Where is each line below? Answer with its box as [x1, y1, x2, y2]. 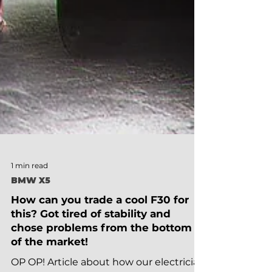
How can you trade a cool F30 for [11, 213, 189, 225]
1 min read [11, 180, 48, 189]
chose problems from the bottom [11, 241, 192, 253]
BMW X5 [11, 194, 50, 205]
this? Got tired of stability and [11, 227, 171, 239]
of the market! [11, 255, 88, 267]
